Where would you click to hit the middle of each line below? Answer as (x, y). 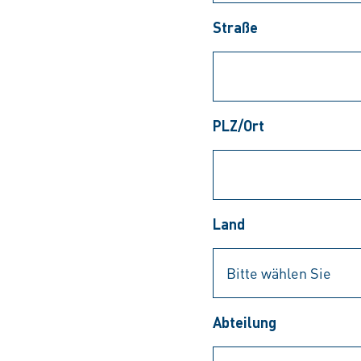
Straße (235, 27)
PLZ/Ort (239, 125)
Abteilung (245, 322)
